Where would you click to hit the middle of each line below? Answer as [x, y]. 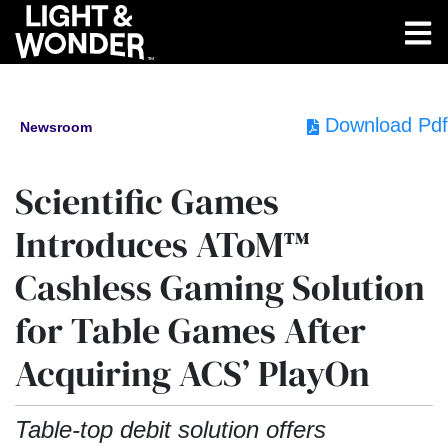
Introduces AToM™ [163, 244]
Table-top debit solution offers [170, 429]
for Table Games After [190, 330]
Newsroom [56, 127]
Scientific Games [147, 201]
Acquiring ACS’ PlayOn [192, 373]
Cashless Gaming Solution [220, 287]
